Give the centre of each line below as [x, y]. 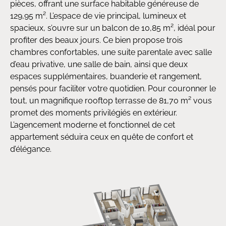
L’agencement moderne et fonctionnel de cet [93, 125]
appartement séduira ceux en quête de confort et [102, 137]
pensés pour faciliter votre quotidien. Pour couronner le [113, 89]
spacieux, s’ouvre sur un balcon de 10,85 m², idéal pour [113, 28]
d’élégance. [31, 149]
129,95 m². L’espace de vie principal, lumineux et [98, 16]
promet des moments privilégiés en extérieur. [94, 113]
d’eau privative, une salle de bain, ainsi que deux [99, 64]
